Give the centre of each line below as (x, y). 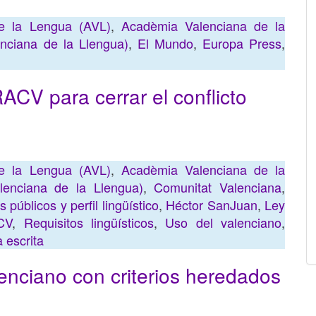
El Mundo (165, 43)
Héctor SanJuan (212, 205)
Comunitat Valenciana (218, 187)
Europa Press (242, 43)
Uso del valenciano (224, 222)
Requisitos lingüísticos (89, 222)
